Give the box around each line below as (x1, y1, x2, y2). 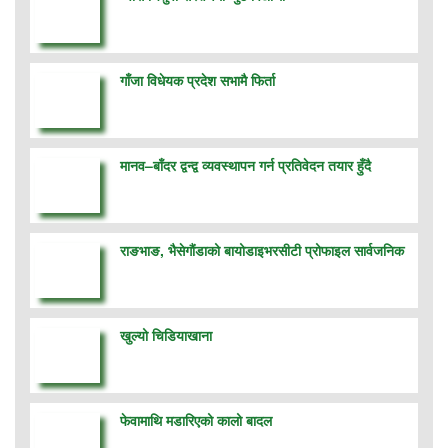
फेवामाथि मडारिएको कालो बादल (120, 409, 272, 430)
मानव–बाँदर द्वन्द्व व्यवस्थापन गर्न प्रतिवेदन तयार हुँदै (120, 154, 371, 175)
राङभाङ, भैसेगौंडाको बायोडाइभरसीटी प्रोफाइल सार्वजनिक (120, 239, 408, 260)
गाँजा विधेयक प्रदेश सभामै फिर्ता (120, 69, 275, 90)
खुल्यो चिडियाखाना (120, 324, 212, 345)
